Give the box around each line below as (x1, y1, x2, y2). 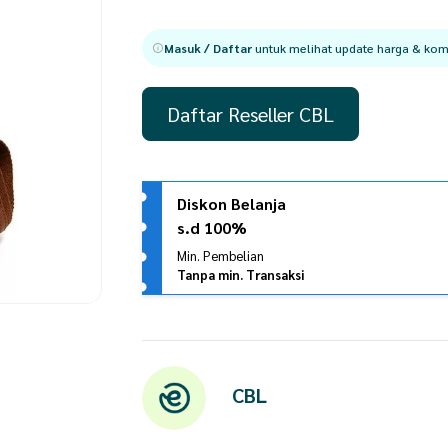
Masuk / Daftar (164, 40, 252, 56)
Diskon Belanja (177, 193, 286, 214)
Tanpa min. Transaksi (177, 266, 304, 283)
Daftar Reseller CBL (167, 101, 334, 127)
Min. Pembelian (177, 247, 264, 264)
